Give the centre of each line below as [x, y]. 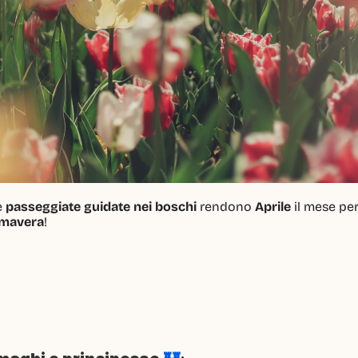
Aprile [273, 206]
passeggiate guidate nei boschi [101, 206]
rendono [226, 206]
